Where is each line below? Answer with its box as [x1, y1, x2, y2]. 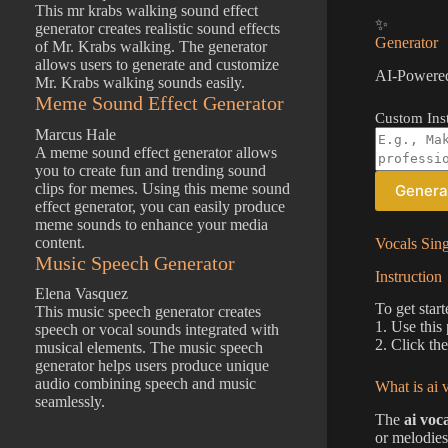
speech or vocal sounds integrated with [35, 321, 279, 339]
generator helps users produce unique [35, 357, 269, 375]
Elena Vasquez [35, 285, 128, 303]
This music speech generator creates [35, 303, 261, 321]
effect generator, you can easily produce [35, 197, 285, 215]
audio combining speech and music [35, 375, 256, 393]
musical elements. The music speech [35, 339, 263, 357]
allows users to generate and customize [35, 56, 279, 74]
